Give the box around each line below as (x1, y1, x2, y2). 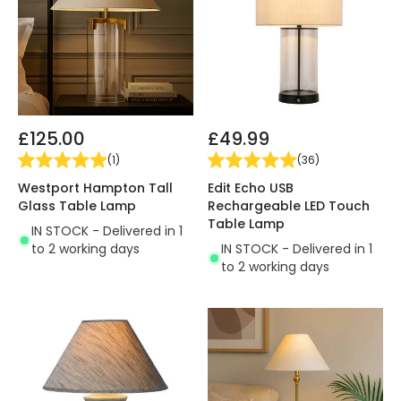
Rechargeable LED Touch (208, 197, 370, 216)
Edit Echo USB (208, 179, 294, 198)
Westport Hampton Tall (18, 179, 173, 198)
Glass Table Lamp (18, 197, 136, 216)
